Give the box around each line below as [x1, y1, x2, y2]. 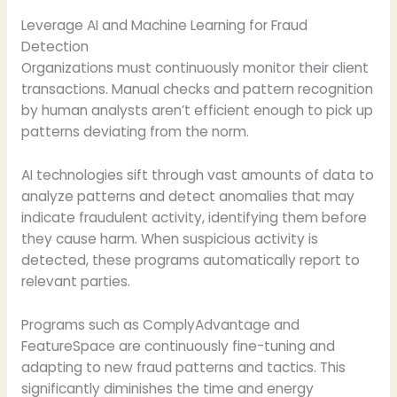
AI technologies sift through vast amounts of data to [20, 165, 374, 184]
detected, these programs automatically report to [20, 250, 360, 269]
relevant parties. [20, 271, 130, 291]
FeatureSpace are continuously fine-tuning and [20, 336, 335, 355]
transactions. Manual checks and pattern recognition [20, 80, 373, 99]
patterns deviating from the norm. [20, 122, 249, 142]
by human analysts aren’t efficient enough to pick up [20, 101, 373, 121]
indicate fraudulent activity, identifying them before [20, 207, 367, 227]
